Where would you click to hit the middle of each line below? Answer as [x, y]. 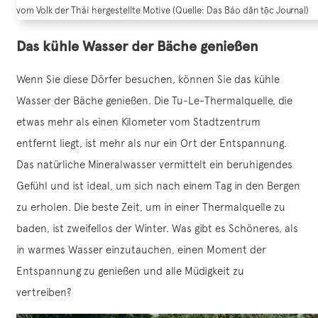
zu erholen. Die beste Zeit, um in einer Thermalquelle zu [151, 207]
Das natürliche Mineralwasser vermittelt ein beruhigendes [154, 165]
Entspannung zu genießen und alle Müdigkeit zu [130, 271]
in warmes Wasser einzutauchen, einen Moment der [141, 250]
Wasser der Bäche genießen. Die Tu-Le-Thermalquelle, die [154, 101]
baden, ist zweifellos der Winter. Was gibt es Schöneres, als [157, 229]
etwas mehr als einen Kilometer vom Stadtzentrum [138, 122]
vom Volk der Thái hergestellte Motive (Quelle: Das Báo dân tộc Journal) [163, 11]
